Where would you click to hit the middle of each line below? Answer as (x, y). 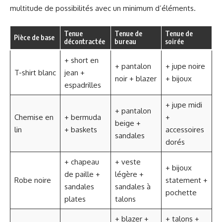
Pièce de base (34, 37)
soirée (174, 41)
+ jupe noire (185, 66)
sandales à (133, 186)
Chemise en (34, 117)
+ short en (81, 60)
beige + (128, 123)
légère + (129, 174)
